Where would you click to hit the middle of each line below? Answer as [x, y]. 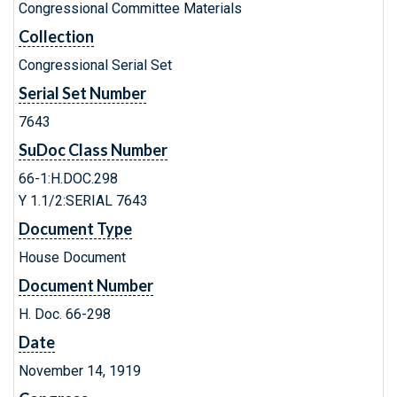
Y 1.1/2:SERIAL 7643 [83, 201]
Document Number [86, 285]
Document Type [75, 229]
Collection [56, 36]
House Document [72, 257]
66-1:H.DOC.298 [68, 179]
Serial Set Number [82, 93]
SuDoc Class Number [93, 150]
